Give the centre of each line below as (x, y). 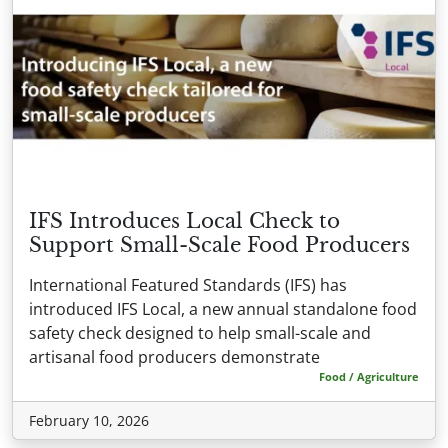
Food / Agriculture (369, 377)
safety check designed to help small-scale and (200, 333)
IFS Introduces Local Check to (184, 221)
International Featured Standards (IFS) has (188, 285)
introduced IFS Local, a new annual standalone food (223, 309)
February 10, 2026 (89, 421)
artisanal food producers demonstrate (174, 357)
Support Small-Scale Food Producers (219, 245)
